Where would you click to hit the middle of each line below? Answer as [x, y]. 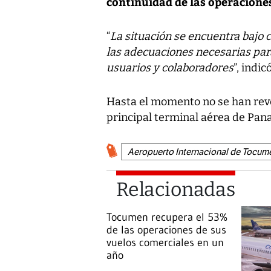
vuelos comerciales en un [165, 243]
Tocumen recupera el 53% [167, 217]
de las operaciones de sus [166, 230]
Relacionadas [176, 190]
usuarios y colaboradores [170, 68]
